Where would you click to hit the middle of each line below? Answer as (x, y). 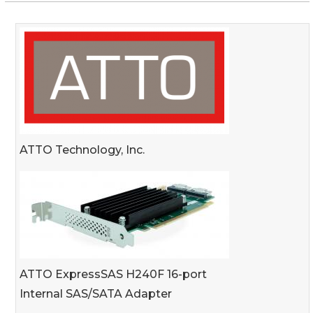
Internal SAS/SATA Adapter (96, 293)
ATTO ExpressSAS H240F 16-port (113, 274)
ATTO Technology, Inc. (82, 150)
